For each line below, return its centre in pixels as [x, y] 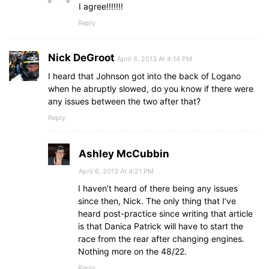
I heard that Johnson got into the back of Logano [144, 76]
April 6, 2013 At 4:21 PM [116, 171]
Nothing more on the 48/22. [132, 252]
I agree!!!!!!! [101, 7]
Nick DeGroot [81, 58]
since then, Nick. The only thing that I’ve [157, 201]
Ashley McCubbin [124, 154]
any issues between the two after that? [124, 101]
